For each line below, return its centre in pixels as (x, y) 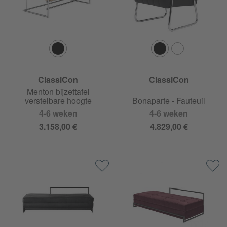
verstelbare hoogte (58, 100)
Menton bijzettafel (58, 91)
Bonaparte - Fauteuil (169, 100)
